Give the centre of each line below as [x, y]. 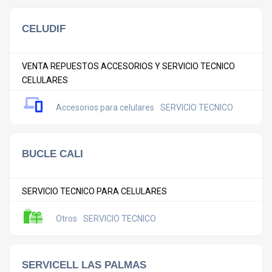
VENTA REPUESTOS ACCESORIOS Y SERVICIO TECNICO [128, 66]
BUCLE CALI [53, 154]
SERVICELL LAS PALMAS [84, 265]
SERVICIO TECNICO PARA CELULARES [94, 191]
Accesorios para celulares [105, 107]
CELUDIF [44, 29]
